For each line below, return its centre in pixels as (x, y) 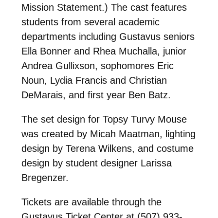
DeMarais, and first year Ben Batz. (96, 95)
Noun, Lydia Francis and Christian (94, 80)
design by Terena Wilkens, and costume (107, 148)
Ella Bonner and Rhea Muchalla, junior (104, 51)
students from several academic (90, 22)
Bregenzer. (45, 177)
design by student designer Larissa (96, 163)
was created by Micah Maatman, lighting (108, 134)
